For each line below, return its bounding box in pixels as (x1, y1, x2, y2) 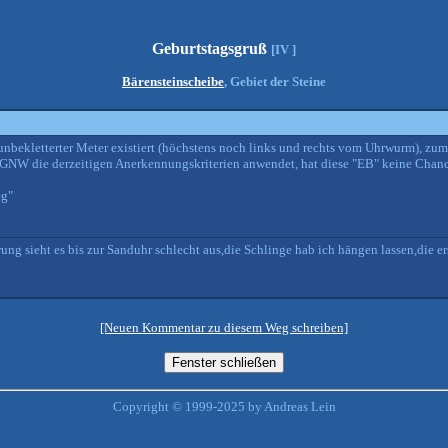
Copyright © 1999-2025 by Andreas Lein (112, 399, 336, 414)
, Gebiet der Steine (224, 74, 326, 89)
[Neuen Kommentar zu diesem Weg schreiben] (100, 320, 348, 335)
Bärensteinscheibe (122, 74, 224, 89)
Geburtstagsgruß (152, 40, 271, 57)
